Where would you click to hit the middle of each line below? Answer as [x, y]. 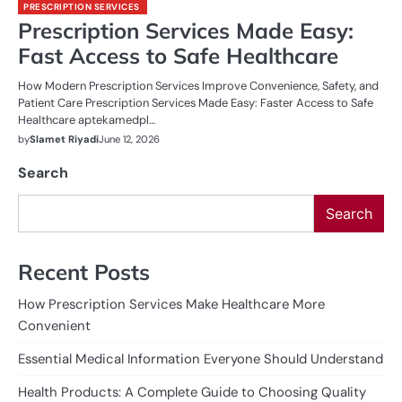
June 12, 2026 [129, 139]
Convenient [54, 325]
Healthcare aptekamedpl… [87, 120]
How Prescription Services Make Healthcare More [171, 304]
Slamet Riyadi [64, 139]
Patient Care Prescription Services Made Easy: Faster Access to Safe [196, 103]
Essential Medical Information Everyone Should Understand [201, 358]
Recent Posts [84, 271]
